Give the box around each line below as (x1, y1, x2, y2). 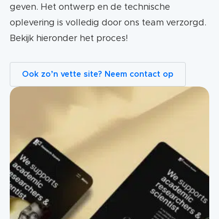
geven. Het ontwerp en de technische (10, 3, 170, 12)
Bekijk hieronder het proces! (10, 34, 128, 43)
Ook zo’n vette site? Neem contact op (22, 70, 174, 78)
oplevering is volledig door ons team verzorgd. (10, 19, 206, 27)
